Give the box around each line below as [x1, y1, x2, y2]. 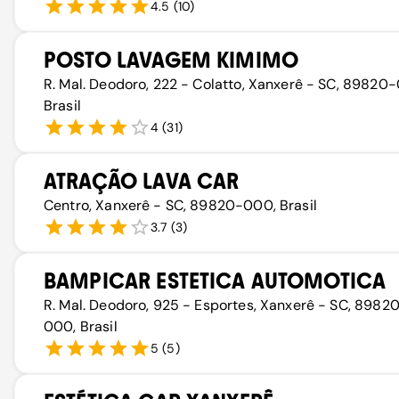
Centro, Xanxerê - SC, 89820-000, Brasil [44, 196, 317, 215]
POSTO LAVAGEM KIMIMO [44, 47, 299, 73]
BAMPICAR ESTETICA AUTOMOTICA [44, 268, 387, 294]
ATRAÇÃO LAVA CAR [44, 168, 240, 194]
